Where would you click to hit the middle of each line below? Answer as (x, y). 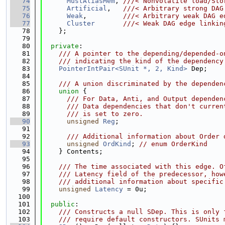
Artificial (87, 8)
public (63, 204)
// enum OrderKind (173, 144)
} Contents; (73, 151)
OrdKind (117, 144)
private (65, 46)
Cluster (81, 23)
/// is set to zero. (93, 114)
